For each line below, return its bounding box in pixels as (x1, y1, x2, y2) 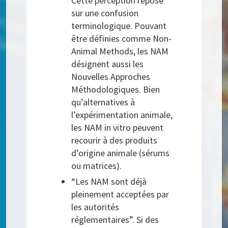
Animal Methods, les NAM (71, 45, 169, 57)
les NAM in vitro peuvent (71, 121, 164, 133)
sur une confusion (71, 7, 139, 19)
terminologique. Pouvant (71, 19, 167, 32)
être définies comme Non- (71, 32, 172, 44)
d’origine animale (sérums (71, 147, 170, 159)
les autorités (71, 201, 120, 213)
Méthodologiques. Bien (71, 83, 160, 95)
